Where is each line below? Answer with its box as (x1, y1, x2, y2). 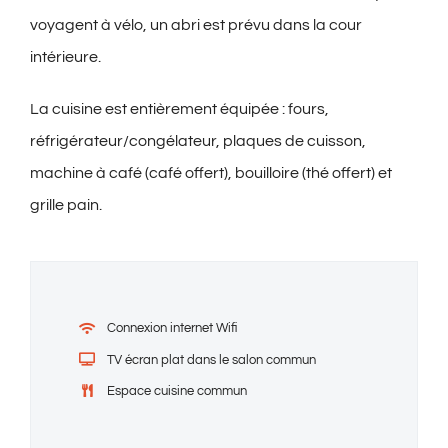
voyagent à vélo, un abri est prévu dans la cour (30, 17, 362, 34)
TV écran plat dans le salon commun (107, 352, 317, 367)
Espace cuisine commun (107, 383, 248, 398)
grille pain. (30, 197, 102, 214)
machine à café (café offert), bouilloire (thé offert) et (30, 165, 392, 182)
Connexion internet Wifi (107, 321, 238, 336)
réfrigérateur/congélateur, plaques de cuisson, (30, 133, 366, 150)
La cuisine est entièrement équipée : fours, (30, 101, 329, 118)
